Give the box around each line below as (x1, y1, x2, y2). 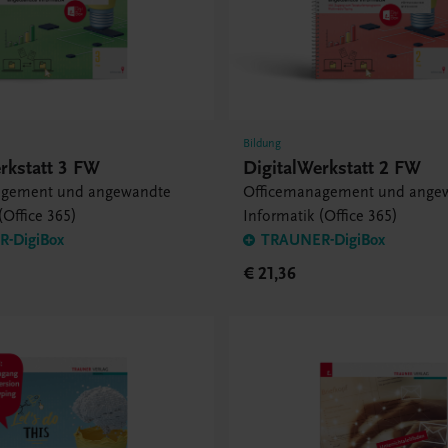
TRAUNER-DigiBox (261, 231, 386, 250)
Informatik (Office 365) (243, 207, 399, 226)
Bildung (243, 136, 282, 151)
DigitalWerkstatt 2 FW (243, 156, 422, 180)
